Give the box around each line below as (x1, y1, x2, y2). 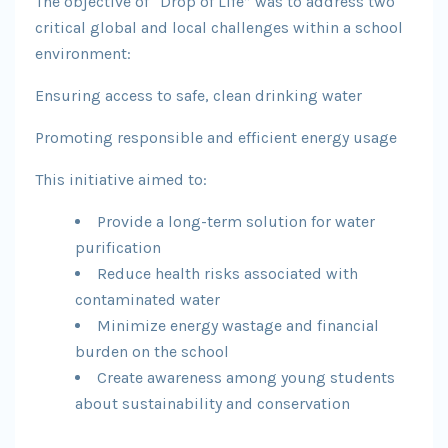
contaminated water (75, 290, 220, 309)
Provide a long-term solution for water (97, 212, 375, 231)
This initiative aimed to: (35, 170, 207, 189)
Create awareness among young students (97, 368, 395, 387)
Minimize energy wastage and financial (97, 316, 379, 335)
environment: (35, 44, 131, 63)
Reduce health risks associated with (97, 264, 358, 283)
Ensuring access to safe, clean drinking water (35, 86, 362, 105)
